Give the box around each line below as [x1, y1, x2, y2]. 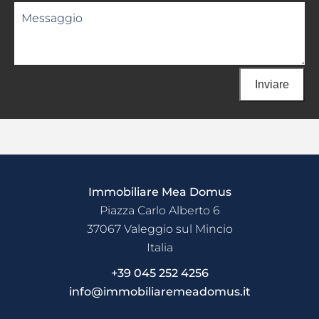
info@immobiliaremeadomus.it [68, 285, 251, 299]
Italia [146, 241, 173, 255]
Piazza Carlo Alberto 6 [99, 204, 220, 218]
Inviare [255, 78, 289, 90]
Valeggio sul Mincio [120, 222, 233, 236]
